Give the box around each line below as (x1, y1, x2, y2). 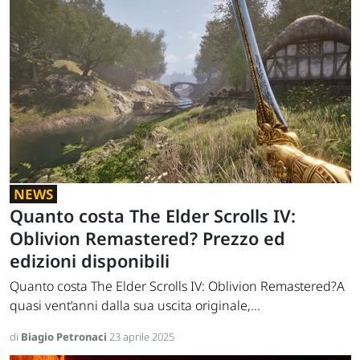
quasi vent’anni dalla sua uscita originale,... (10, 297, 260, 315)
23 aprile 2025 (109, 329, 174, 345)
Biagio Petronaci (21, 329, 109, 345)
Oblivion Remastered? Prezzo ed (10, 227, 285, 251)
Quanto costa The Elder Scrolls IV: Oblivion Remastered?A (10, 277, 345, 296)
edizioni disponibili (10, 249, 170, 273)
